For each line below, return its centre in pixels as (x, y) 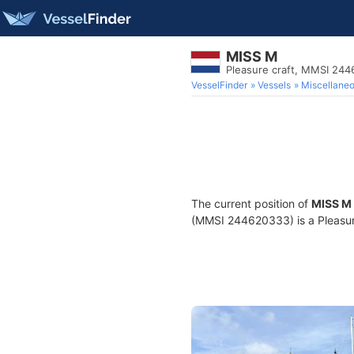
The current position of (251, 203)
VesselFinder (219, 85)
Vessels (274, 85)
